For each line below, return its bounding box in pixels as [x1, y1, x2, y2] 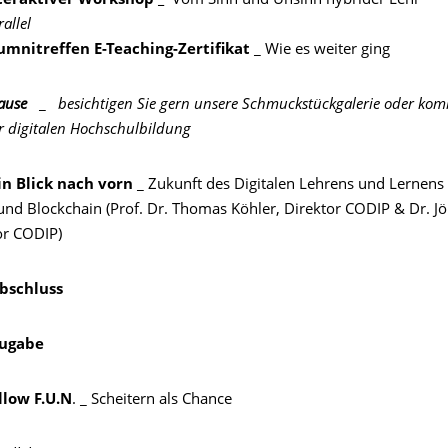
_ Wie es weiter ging [254, 43, 390, 58]
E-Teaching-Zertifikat [94, 43, 254, 58]
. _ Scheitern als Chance [72, 393, 232, 408]
